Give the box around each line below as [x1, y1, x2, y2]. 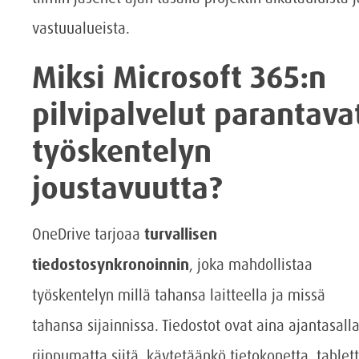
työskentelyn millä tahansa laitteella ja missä [32, 285, 325, 306]
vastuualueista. [32, 18, 130, 38]
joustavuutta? [32, 168, 223, 209]
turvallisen [144, 224, 217, 245]
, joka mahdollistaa [189, 255, 313, 276]
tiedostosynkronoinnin [32, 255, 189, 276]
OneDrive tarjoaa [32, 224, 144, 245]
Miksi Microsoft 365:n [32, 58, 326, 99]
